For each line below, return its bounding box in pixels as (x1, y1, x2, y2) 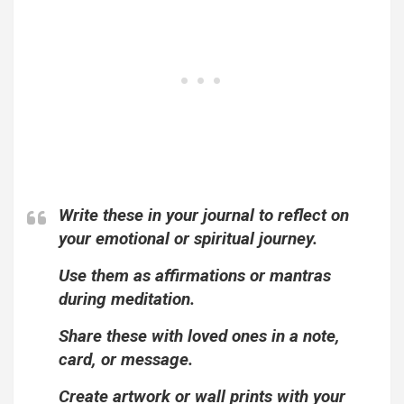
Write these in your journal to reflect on (59, 205, 349, 226)
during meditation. (59, 289, 195, 310)
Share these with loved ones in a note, (59, 326, 340, 347)
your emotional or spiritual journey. (59, 228, 317, 250)
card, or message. (59, 349, 193, 371)
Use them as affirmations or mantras (59, 265, 331, 287)
